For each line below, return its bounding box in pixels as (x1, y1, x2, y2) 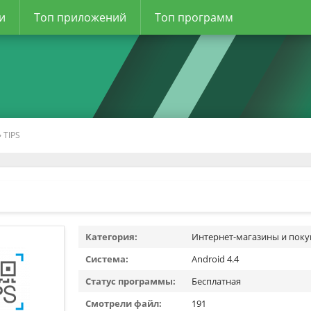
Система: (85, 253, 128, 265)
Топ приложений (34, 10, 126, 25)
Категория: (85, 230, 137, 243)
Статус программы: (85, 275, 176, 287)
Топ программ (155, 10, 233, 25)
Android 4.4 (192, 253, 239, 265)
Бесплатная (192, 275, 241, 287)
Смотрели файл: (85, 297, 162, 310)
